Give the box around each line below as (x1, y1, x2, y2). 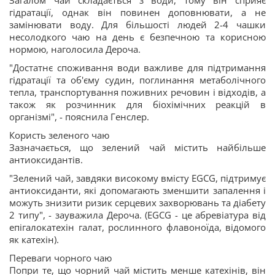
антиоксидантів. (9, 153, 85, 166)
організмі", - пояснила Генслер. (9, 110, 149, 123)
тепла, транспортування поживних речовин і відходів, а (9, 86, 266, 98)
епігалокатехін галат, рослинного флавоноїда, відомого (9, 221, 266, 233)
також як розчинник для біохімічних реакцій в (9, 98, 266, 110)
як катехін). (9, 233, 59, 246)
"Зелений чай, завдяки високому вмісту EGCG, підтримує (9, 172, 266, 184)
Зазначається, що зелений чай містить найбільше (9, 141, 266, 153)
